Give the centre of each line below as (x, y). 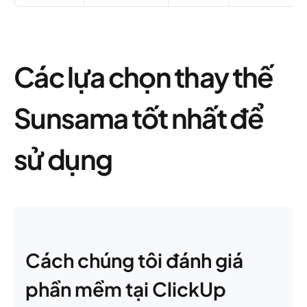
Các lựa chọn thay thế (144, 76)
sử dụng (63, 159)
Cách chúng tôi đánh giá (134, 260)
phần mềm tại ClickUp (126, 289)
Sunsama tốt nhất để (139, 118)
